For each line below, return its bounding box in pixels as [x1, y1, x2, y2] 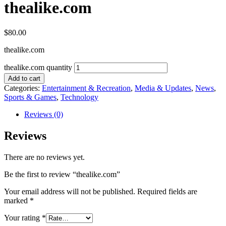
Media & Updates [135, 83, 191, 92]
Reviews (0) [24, 109, 63, 119]
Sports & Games [4, 92, 56, 101]
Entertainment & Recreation [42, 83, 131, 92]
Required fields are [137, 187, 197, 196]
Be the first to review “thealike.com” [4, 169, 120, 179]
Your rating [4, 213, 42, 222]
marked [4, 196, 30, 205]
